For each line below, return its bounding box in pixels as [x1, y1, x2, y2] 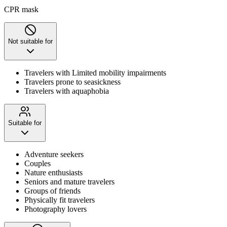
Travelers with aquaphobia [24, 86, 109, 95]
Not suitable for [8, 37, 53, 45]
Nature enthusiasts [24, 168, 83, 177]
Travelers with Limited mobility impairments [24, 68, 166, 77]
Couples [24, 159, 51, 168]
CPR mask [4, 5, 39, 14]
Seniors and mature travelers [24, 177, 115, 186]
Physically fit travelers [24, 195, 95, 204]
